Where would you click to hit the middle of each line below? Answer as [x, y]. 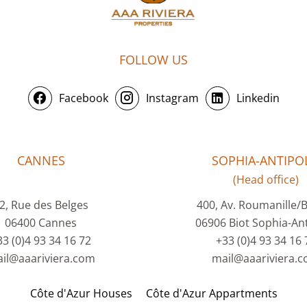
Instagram [172, 98]
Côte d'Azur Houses [81, 293]
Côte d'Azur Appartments [211, 293]
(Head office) [266, 179]
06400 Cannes [41, 222]
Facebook [83, 98]
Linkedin [258, 98]
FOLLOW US [153, 59]
